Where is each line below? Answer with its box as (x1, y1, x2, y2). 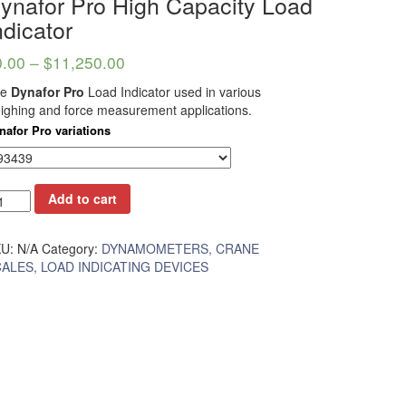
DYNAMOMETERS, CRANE (101, 239, 259, 258)
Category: (41, 239, 101, 258)
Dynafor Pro (10, 82, 84, 101)
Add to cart (47, 189, 117, 208)
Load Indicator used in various (83, 82, 261, 101)
